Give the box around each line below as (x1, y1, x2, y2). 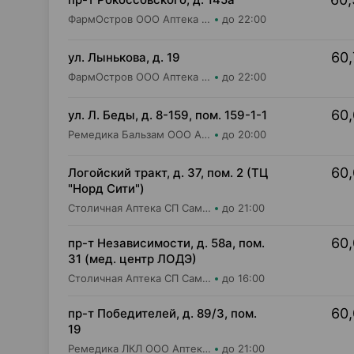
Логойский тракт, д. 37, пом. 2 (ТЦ (68, 165, 268, 180)
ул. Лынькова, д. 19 (68, 50, 180, 65)
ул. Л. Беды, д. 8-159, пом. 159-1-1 (68, 107, 267, 122)
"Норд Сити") (68, 181, 145, 196)
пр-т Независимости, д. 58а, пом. (68, 235, 265, 250)
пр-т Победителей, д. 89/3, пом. (68, 306, 257, 321)
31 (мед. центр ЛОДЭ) (68, 251, 197, 266)
